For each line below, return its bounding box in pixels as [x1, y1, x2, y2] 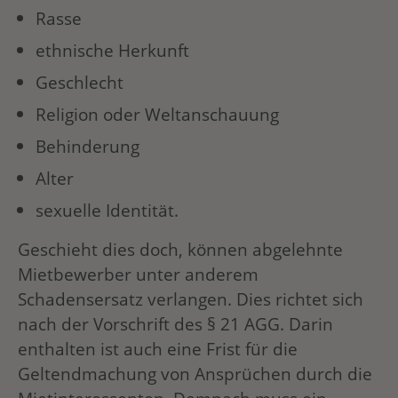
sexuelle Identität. [36, 198, 179, 223]
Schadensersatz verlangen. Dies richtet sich [18, 287, 363, 312]
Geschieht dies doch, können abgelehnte [18, 237, 343, 262]
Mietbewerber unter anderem [18, 262, 259, 287]
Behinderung [36, 134, 139, 159]
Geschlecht [36, 70, 123, 95]
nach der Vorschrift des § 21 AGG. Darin [18, 312, 333, 337]
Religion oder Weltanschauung [36, 102, 279, 127]
